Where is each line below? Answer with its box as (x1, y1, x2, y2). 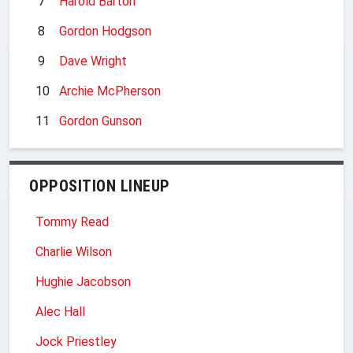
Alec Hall (35, 303, 85, 319)
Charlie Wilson (35, 243, 112, 259)
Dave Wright (59, 53, 127, 69)
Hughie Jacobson (35, 273, 131, 289)
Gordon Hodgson (59, 23, 151, 39)
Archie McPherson (59, 83, 161, 98)
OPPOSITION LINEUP (29, 176, 170, 195)
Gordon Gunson (59, 113, 142, 128)
